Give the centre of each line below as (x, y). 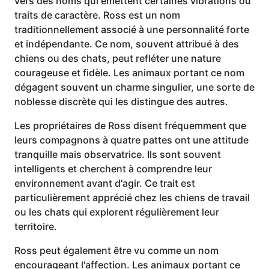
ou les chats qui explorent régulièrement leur (117, 212)
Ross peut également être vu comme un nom (116, 250)
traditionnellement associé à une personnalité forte (132, 29)
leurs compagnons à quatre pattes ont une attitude (131, 140)
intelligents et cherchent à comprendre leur (113, 168)
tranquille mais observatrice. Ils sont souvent (118, 154)
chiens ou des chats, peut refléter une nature (118, 58)
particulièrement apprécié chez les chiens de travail (132, 197)
